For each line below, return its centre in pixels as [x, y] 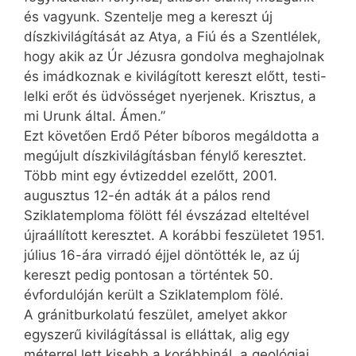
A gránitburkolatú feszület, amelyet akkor [155, 314]
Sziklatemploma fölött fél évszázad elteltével [166, 215]
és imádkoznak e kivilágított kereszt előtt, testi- [175, 76]
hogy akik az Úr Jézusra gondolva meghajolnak [174, 56]
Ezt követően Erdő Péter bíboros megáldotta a [172, 135]
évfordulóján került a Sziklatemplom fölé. [154, 294]
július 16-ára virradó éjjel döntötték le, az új [162, 255]
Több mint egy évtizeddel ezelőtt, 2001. [151, 175]
